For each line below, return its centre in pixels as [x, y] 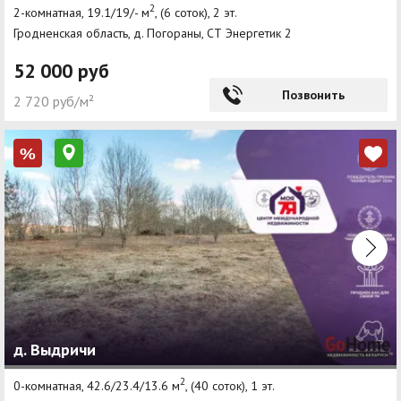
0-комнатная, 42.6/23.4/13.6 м [97, 385]
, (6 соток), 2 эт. [196, 12]
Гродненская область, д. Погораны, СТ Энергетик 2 [153, 34]
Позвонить [313, 95]
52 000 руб [61, 71]
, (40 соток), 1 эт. [230, 385]
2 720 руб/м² [54, 102]
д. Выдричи [55, 350]
